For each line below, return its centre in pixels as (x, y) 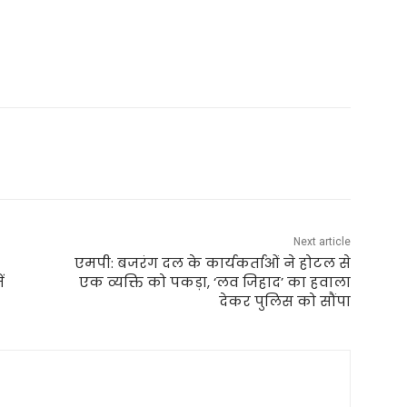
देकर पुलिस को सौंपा (284, 302)
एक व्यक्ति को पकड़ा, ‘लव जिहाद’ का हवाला (214, 283)
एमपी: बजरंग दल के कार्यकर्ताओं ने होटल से (212, 263)
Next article (322, 242)
